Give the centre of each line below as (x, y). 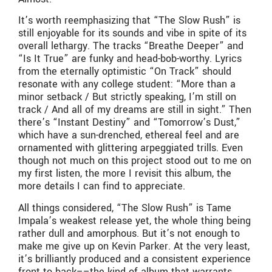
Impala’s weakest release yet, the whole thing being (134, 220)
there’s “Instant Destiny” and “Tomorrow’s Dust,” (129, 123)
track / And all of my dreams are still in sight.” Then (135, 110)
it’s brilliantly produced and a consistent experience (134, 259)
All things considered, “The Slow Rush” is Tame (125, 208)
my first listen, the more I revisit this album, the (125, 174)
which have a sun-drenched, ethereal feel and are (129, 135)
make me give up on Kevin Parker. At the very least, (134, 246)
